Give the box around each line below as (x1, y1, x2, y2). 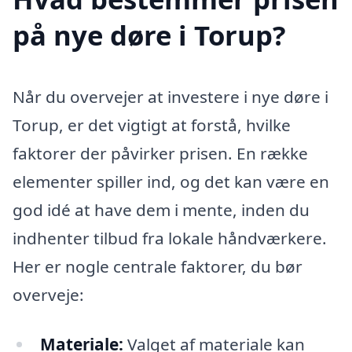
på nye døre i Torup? (13, 16, 286, 53)
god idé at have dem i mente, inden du (13, 198, 310, 221)
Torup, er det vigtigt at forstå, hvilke (13, 113, 291, 136)
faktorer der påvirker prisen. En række (13, 141, 308, 164)
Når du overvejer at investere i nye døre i (13, 85, 328, 108)
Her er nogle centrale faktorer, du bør (13, 255, 302, 277)
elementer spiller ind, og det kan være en (13, 170, 329, 192)
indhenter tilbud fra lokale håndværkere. (13, 226, 327, 249)
